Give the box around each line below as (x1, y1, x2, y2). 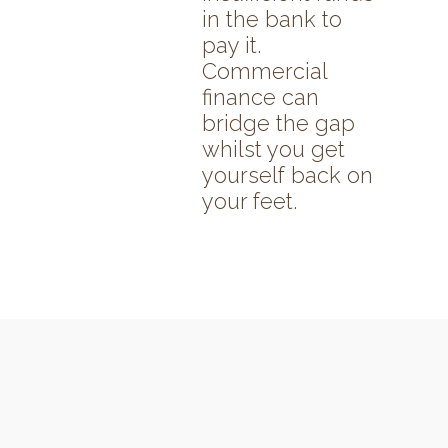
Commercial (202, 58, 327, 85)
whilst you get (202, 136, 345, 163)
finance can (202, 84, 319, 111)
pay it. (202, 32, 261, 59)
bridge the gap (202, 110, 355, 137)
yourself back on (202, 162, 373, 189)
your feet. (202, 188, 297, 215)
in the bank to (202, 6, 342, 33)
